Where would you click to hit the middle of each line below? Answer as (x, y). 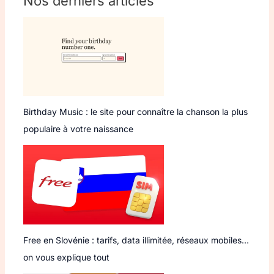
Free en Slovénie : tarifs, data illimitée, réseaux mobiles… (136, 240)
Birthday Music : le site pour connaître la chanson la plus (135, 112)
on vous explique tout (66, 257)
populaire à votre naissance (78, 129)
